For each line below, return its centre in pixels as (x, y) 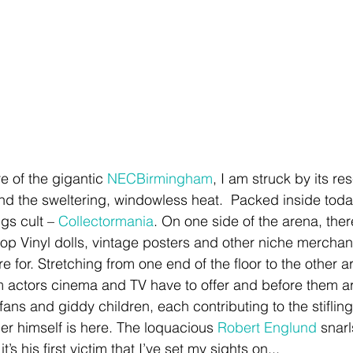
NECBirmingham (160, 178)
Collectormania (106, 221)
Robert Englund (267, 327)
